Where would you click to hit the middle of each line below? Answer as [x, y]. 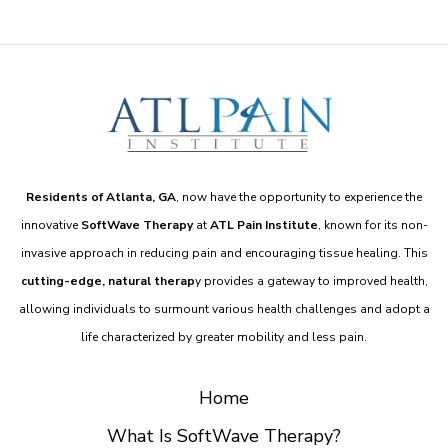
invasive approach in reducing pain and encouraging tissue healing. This [224, 252]
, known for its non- [372, 224]
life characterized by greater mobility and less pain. [224, 336]
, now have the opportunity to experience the [299, 196]
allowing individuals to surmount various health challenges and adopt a [224, 308]
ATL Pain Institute [262, 224]
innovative [50, 224]
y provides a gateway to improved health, [311, 280]
